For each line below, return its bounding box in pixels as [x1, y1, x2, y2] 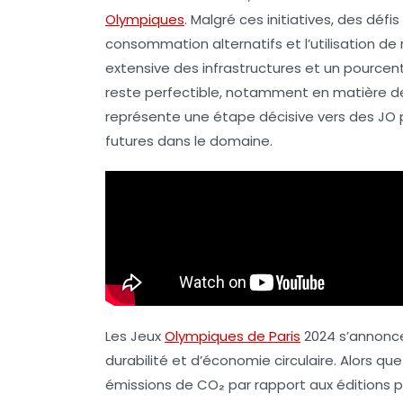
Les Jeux [105, 327, 165, 345]
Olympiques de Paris [165, 327, 300, 345]
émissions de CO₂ [105, 375, 225, 394]
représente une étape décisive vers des [105, 107, 378, 126]
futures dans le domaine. [105, 131, 273, 150]
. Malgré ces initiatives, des [184, 10, 366, 29]
